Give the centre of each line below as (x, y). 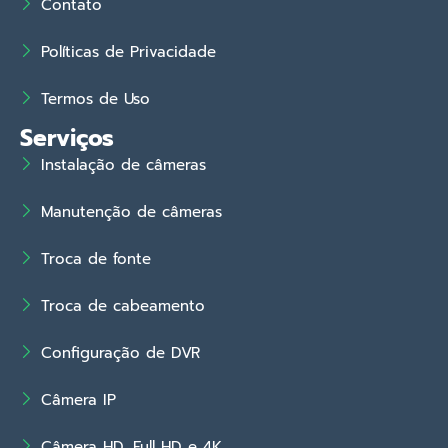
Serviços (67, 139)
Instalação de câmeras (124, 165)
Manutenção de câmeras (132, 212)
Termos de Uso (96, 99)
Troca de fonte (96, 259)
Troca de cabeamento (123, 306)
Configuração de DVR (121, 353)
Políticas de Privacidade (129, 52)
